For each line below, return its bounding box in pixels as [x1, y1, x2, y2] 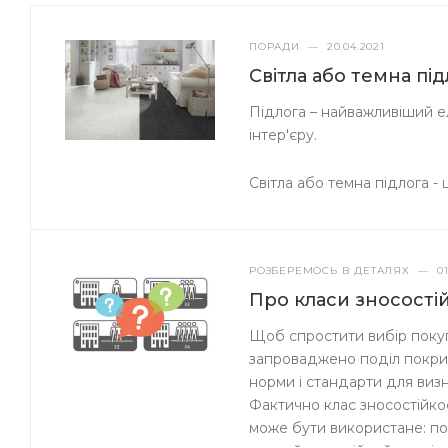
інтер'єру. [249, 125, 318, 144]
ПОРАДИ [249, 39, 300, 53]
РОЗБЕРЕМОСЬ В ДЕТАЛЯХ [249, 264, 410, 278]
